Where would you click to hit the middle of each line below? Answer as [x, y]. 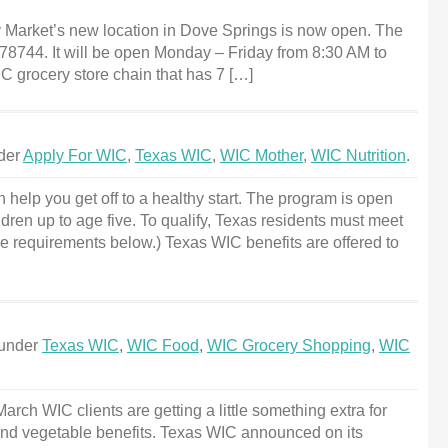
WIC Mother [261, 155]
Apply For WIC [75, 155]
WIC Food [163, 345]
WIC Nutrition [358, 155]
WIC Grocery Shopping [289, 345]
